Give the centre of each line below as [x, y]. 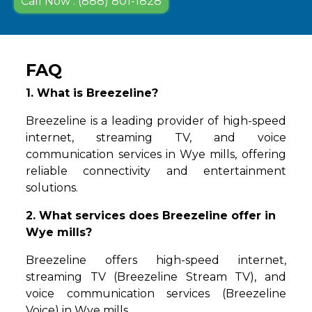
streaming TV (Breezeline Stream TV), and [156, 277]
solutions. [52, 188]
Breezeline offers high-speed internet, [156, 260]
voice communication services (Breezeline [156, 294]
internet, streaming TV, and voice [156, 138]
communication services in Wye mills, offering [156, 155]
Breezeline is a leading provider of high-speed [156, 121]
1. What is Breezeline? [92, 93]
